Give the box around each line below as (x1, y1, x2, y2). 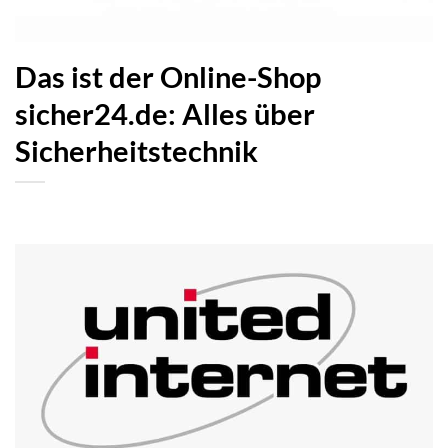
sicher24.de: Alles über (15, 96, 315, 131)
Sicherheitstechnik (15, 133, 258, 168)
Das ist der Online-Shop (15, 59, 321, 94)
